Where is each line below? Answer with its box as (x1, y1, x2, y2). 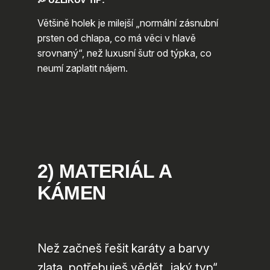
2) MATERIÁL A (37, 160, 172, 182)
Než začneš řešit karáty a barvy (37, 241, 210, 256)
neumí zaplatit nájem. (37, 61, 128, 74)
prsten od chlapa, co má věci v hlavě (37, 31, 196, 44)
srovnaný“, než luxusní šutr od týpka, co (37, 46, 212, 59)
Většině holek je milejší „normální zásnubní (37, 16, 218, 29)
